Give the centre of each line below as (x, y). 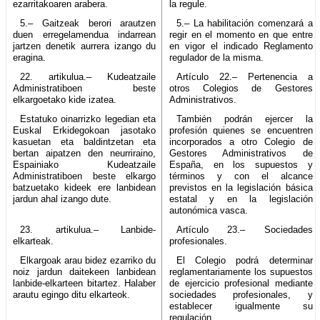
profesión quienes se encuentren (241, 130)
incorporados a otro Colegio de (241, 141)
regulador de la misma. (217, 57)
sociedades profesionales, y (241, 294)
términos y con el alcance (241, 176)
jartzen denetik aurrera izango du (85, 46)
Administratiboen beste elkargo (85, 176)
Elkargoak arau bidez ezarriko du (88, 260)
